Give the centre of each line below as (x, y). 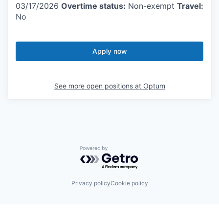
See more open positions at (99, 86)
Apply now (109, 51)
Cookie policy (129, 183)
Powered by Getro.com (123, 150)
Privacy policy (91, 183)
